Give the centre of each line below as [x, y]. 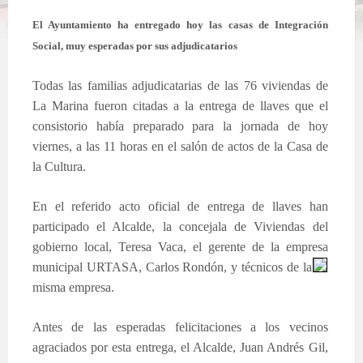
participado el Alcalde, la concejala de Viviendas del [180, 226]
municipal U [64, 267]
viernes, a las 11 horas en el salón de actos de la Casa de [180, 146]
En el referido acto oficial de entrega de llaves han [180, 206]
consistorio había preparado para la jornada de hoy [180, 126]
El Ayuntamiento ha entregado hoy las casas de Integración [180, 24]
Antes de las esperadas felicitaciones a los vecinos [180, 327]
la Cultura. [59, 166]
